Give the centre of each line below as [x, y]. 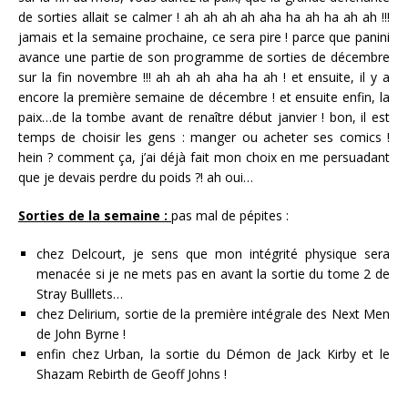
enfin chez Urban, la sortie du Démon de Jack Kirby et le [213, 354]
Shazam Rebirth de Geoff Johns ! [132, 374]
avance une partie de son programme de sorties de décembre [204, 57]
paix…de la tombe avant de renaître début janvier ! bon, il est [204, 117]
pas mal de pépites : [232, 216]
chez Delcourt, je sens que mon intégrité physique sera [213, 254]
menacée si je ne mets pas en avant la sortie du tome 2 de [213, 274]
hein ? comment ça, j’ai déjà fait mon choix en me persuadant [204, 158]
